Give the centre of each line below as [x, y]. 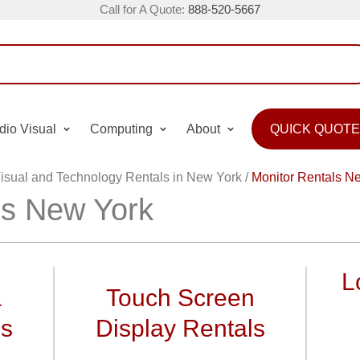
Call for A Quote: [144, 9]
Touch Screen [180, 298]
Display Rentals [180, 328]
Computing [121, 129]
